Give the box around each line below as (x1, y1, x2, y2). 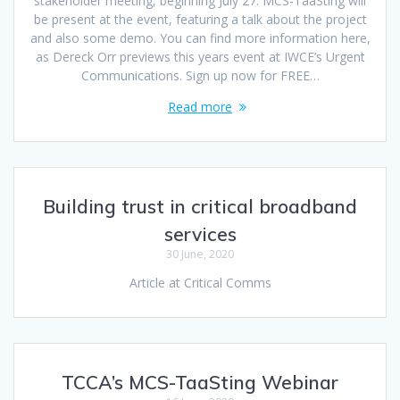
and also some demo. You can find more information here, (29, 29, 371, 46)
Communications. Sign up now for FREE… (80, 66, 320, 84)
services (163, 221, 237, 246)
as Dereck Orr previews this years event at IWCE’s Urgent (35, 47, 365, 65)
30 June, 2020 (166, 246, 234, 262)
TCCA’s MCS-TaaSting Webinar (62, 370, 338, 394)
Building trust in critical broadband (43, 194, 357, 218)
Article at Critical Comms (129, 273, 271, 291)
